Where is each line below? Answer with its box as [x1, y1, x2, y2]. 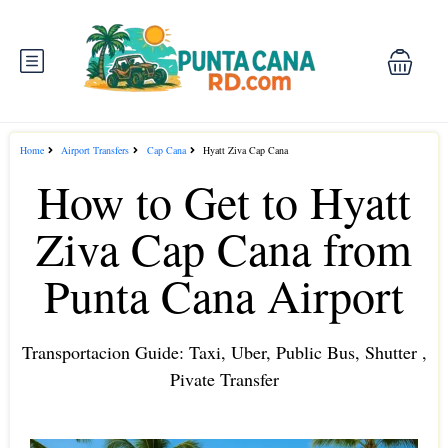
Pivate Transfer [169, 366, 279, 391]
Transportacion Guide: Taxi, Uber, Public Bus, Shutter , [21, 339, 427, 364]
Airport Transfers [61, 142, 130, 157]
